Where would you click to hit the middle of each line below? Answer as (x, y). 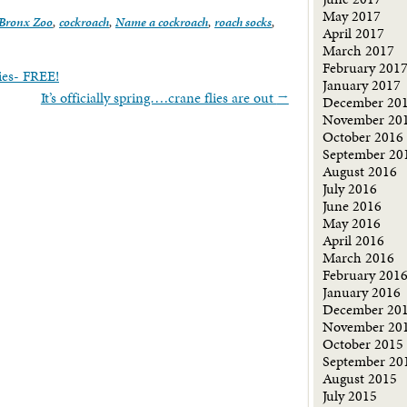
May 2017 (352, 16)
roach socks (243, 22)
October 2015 (363, 344)
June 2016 (352, 206)
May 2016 (352, 223)
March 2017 (359, 50)
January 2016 (362, 292)
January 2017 (362, 85)
